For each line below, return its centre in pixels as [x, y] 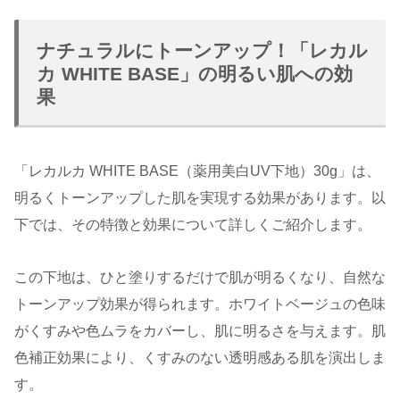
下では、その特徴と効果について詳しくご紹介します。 [193, 225]
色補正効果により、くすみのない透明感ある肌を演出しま [200, 357]
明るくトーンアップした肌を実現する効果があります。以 [200, 198]
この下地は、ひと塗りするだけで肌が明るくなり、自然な [200, 277]
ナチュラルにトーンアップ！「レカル [202, 50]
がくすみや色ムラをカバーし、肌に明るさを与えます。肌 [200, 330]
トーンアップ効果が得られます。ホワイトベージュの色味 [200, 304]
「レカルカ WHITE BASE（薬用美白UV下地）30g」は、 [197, 171]
